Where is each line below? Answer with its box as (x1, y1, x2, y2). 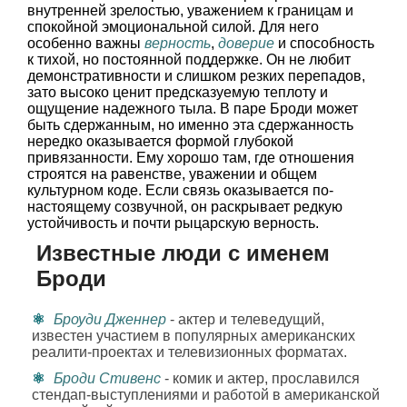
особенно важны (27, 35, 144, 51)
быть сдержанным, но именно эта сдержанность (27, 117, 353, 133)
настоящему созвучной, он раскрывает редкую (27, 199, 342, 214)
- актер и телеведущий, (166, 312, 324, 327)
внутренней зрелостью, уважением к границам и (27, 3, 353, 18)
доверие (218, 35, 274, 51)
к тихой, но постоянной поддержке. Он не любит (27, 52, 351, 67)
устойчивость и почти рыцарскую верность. (27, 215, 319, 231)
